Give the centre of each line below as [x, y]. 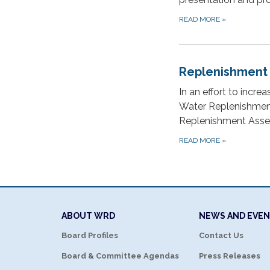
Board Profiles [90, 235]
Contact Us [221, 235]
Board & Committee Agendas [120, 256]
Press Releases [230, 256]
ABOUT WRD [88, 215]
